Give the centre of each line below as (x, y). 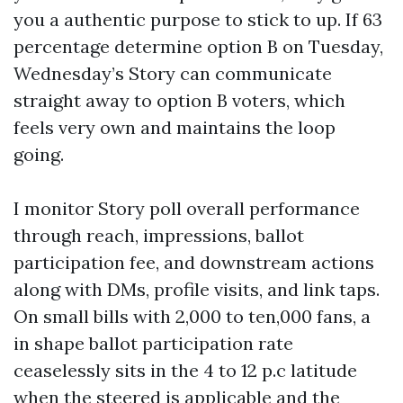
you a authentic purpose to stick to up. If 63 (198, 19)
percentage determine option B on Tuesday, (198, 46)
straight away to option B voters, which (179, 100)
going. (39, 154)
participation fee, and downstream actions (194, 262)
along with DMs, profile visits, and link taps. (197, 289)
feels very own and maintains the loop (175, 127)
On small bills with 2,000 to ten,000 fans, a (192, 316)
